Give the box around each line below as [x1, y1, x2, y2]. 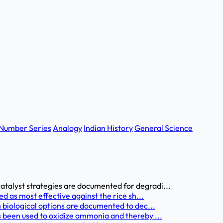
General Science [134, 123, 193, 133]
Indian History [84, 123, 133, 133]
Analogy [53, 123, 82, 133]
